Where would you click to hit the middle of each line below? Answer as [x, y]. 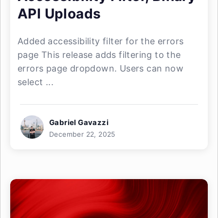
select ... [36, 82]
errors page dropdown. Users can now [100, 68]
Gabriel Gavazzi [79, 122]
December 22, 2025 [82, 134]
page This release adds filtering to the [99, 55]
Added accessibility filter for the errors [101, 41]
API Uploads [59, 14]
